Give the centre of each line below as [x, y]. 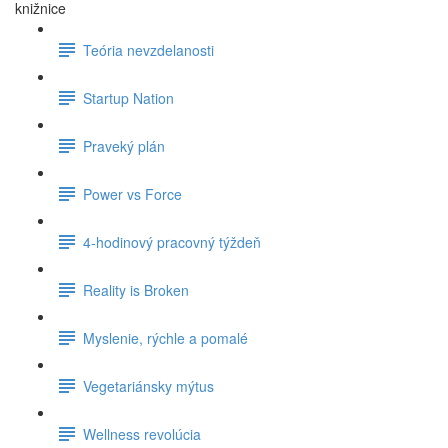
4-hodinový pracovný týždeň [172, 241]
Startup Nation [128, 97]
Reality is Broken [136, 289]
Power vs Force [132, 193]
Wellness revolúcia [142, 433]
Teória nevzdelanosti [148, 49]
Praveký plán [124, 145]
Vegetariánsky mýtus [148, 385]
